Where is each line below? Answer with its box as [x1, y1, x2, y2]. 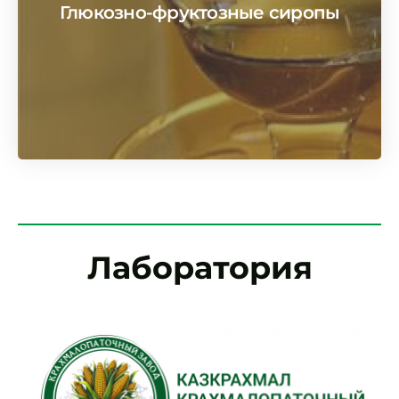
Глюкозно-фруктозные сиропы [59, 2, 340, 24]
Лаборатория [86, 248, 313, 288]
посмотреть [89, 2, 223, 29]
